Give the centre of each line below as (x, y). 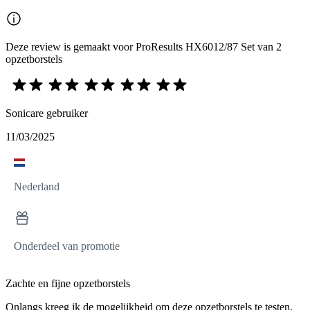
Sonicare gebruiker (47, 113)
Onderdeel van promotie (67, 246)
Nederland (37, 187)
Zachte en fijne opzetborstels (68, 284)
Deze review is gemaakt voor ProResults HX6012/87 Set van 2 (144, 47)
